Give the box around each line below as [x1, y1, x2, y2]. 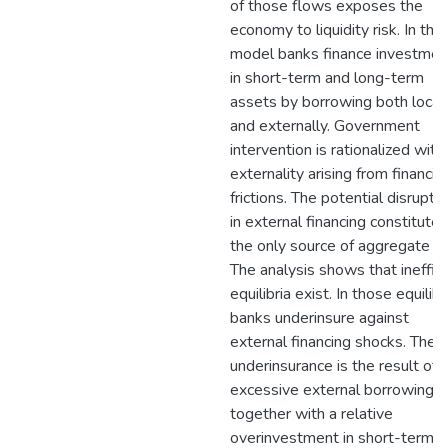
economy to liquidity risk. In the [230, 19, 443, 41]
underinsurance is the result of [230, 355, 437, 377]
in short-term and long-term [230, 67, 424, 89]
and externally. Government [230, 115, 420, 137]
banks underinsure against [230, 307, 409, 329]
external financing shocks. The [230, 331, 436, 353]
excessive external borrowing [230, 379, 434, 401]
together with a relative [230, 403, 393, 425]
